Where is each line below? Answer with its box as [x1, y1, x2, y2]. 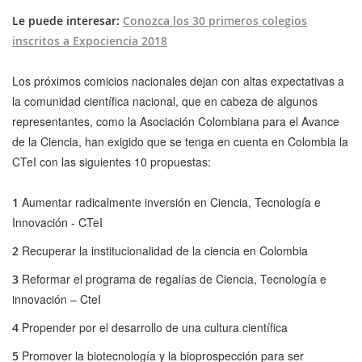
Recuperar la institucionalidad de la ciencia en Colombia [19, 242, 308, 259]
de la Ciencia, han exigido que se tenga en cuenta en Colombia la [12, 133, 348, 150]
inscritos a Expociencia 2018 [12, 33, 167, 49]
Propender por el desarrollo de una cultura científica [19, 319, 288, 336]
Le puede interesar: [12, 13, 123, 29]
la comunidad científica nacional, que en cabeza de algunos [12, 93, 318, 110]
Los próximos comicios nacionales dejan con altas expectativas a [12, 73, 344, 90]
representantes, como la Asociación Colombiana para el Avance [12, 113, 339, 130]
